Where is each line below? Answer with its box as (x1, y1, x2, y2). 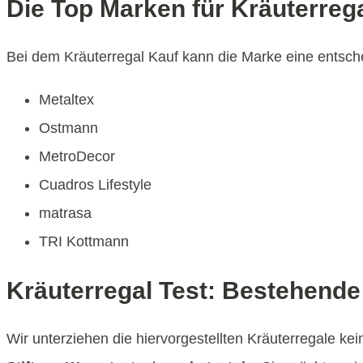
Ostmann (39, 120, 98, 137)
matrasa (39, 205, 92, 222)
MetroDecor (39, 148, 115, 165)
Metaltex (39, 92, 94, 109)
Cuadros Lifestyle (39, 177, 152, 194)
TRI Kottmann (39, 233, 129, 250)
